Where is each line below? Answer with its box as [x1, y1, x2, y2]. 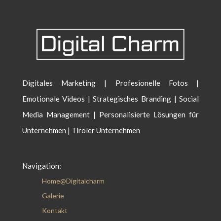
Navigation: [22, 161, 61, 171]
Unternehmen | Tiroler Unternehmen [22, 126, 140, 135]
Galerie [42, 191, 65, 200]
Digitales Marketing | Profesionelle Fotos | [22, 78, 199, 88]
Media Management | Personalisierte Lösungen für [22, 110, 199, 119]
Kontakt [42, 206, 68, 215]
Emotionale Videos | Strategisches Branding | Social [22, 94, 199, 104]
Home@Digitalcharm [42, 177, 105, 185]
